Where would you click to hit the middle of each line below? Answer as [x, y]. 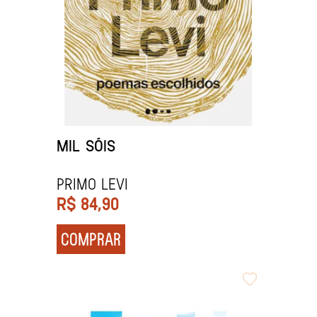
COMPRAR [91, 238]
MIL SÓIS [86, 145]
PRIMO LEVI [92, 183]
